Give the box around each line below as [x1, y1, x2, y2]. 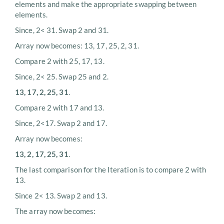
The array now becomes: [15, 206, 96, 216]
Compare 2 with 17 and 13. [15, 103, 104, 112]
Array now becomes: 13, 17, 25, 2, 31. [15, 41, 139, 50]
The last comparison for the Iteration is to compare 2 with [15, 165, 206, 174]
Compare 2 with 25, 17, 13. [15, 56, 104, 66]
